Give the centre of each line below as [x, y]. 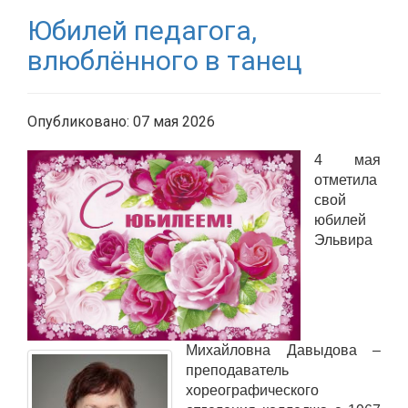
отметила [346, 179]
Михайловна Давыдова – [283, 351]
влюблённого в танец [165, 60]
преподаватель [237, 371]
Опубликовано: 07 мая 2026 [121, 121]
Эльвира [343, 240]
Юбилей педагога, [142, 30]
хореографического [252, 391]
